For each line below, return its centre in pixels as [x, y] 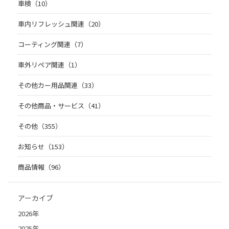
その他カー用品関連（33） [58, 85]
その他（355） [40, 126]
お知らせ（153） [43, 147]
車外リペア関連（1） [50, 65]
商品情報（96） [41, 167]
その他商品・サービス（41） [61, 106]
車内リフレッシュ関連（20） [61, 24]
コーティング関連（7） [53, 44]
